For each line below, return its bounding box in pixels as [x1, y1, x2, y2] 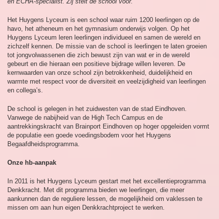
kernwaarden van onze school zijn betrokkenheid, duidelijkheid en [7, 69, 192, 77]
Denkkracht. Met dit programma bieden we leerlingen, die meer [7, 186, 184, 194]
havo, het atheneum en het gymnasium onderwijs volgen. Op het [7, 25, 190, 33]
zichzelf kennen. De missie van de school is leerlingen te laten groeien [7, 43, 207, 50]
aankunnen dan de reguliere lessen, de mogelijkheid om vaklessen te [7, 195, 202, 203]
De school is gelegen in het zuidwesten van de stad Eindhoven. [7, 105, 187, 113]
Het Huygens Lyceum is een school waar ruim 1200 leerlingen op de [7, 16, 199, 24]
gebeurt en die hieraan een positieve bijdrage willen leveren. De [7, 60, 185, 68]
